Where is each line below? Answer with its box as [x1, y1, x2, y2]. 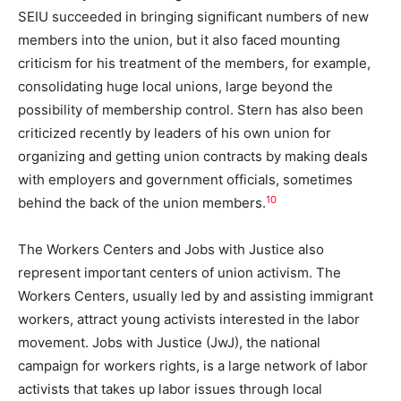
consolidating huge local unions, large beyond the [18, 78, 333, 96]
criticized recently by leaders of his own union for [18, 124, 331, 142]
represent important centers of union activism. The [18, 264, 341, 282]
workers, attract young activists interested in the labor [18, 311, 360, 328]
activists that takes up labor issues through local [18, 380, 322, 398]
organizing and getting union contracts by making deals [18, 148, 368, 166]
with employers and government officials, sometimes [18, 171, 353, 189]
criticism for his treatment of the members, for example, [18, 55, 371, 73]
